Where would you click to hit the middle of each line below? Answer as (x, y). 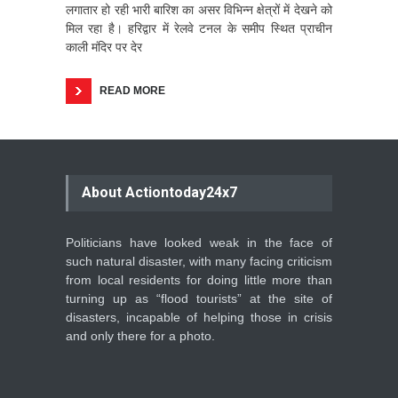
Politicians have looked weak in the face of (199, 242)
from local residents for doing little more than (199, 279)
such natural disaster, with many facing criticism (199, 261)
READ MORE (132, 90)
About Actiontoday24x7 (159, 192)
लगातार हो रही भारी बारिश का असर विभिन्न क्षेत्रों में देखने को (199, 9)
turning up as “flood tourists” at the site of (199, 298)
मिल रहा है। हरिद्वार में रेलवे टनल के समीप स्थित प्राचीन (199, 28)
